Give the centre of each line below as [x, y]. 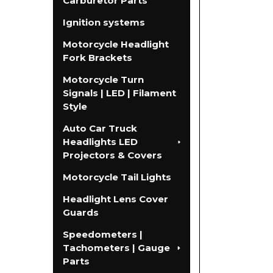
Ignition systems [104, 23]
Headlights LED [100, 142]
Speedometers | [102, 235]
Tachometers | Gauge [116, 248]
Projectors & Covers [112, 155]
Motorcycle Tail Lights [117, 177]
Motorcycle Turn [103, 80]
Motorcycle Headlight [115, 44]
